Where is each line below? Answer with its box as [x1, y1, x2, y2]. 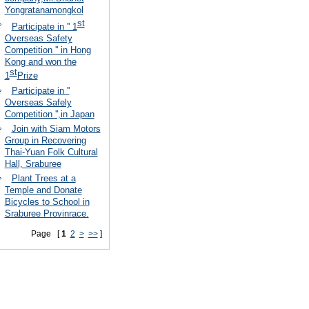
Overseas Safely [4, 97, 72, 108]
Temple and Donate [4, 184, 82, 195]
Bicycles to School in [4, 196, 90, 207]
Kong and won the [4, 57, 77, 68]
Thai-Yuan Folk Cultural [4, 146, 98, 157]
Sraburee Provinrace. [4, 208, 89, 219]
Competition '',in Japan [4, 108, 94, 119]
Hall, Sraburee [4, 158, 61, 169]
